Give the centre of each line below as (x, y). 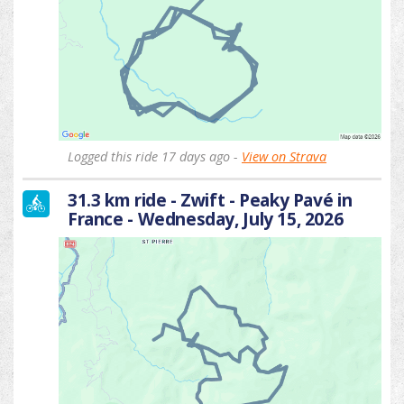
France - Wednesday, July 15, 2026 (206, 218)
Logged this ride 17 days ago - (155, 156)
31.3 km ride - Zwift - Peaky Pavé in (210, 199)
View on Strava (284, 156)
